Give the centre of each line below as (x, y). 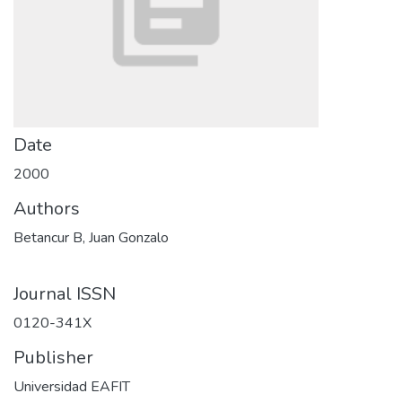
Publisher (53, 358)
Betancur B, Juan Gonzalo (91, 238)
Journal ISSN (65, 294)
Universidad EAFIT (72, 387)
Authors (47, 209)
